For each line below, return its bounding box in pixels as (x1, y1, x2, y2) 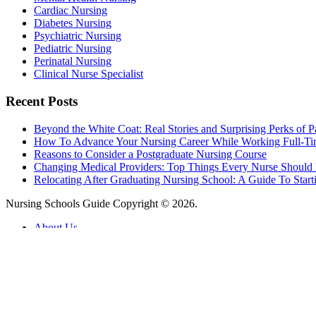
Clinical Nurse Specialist (34, 68, 143, 80)
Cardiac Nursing (34, 4, 107, 17)
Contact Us (34, 233, 84, 246)
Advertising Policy (34, 246, 117, 259)
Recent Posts (6, 94, 78, 109)
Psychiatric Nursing (34, 30, 121, 42)
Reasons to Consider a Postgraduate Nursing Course (34, 147, 267, 160)
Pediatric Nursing (34, 42, 111, 55)
